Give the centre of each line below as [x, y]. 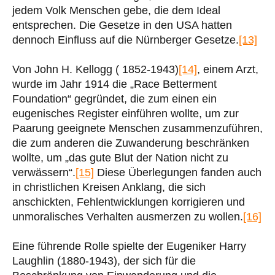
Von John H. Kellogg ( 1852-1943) [95, 69]
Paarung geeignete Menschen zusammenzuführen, [137, 128]
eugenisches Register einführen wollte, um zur [126, 113]
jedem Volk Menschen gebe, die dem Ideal [116, 10]
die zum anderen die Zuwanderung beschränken [131, 143]
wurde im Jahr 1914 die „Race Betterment [114, 84]
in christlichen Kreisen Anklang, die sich [109, 187]
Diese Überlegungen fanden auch [178, 172]
